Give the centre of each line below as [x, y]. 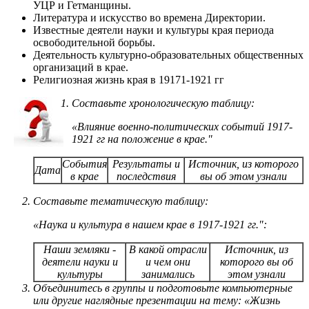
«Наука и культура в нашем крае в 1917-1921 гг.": [150, 224]
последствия [146, 176]
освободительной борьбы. [94, 42]
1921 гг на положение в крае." [142, 139]
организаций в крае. [81, 67]
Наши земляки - [80, 249]
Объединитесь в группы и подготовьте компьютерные [163, 288]
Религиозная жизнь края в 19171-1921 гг [129, 79]
